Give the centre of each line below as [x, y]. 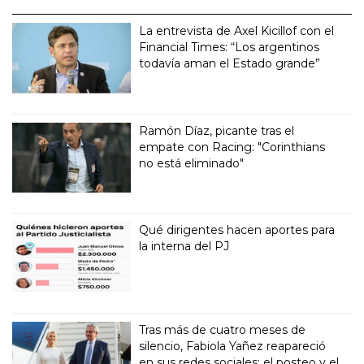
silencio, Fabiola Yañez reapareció [233, 347]
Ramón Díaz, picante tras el [217, 130]
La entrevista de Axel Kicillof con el [237, 30]
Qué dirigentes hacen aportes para [237, 230]
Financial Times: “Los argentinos [230, 47]
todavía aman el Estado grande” [230, 63]
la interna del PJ [184, 247]
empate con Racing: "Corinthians [232, 147]
